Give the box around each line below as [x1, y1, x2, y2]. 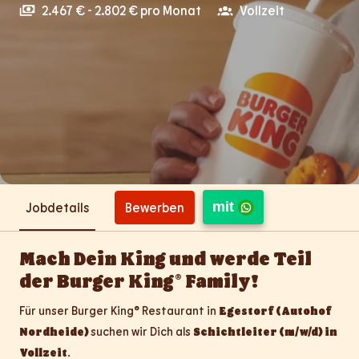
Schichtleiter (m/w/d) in [193, 324, 337, 338]
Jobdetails [26, 200, 89, 216]
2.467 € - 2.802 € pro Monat [42, 2, 201, 18]
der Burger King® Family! [19, 268, 259, 292]
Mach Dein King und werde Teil [19, 245, 312, 269]
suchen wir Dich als [91, 324, 193, 338]
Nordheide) [19, 324, 91, 338]
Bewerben [125, 199, 184, 215]
